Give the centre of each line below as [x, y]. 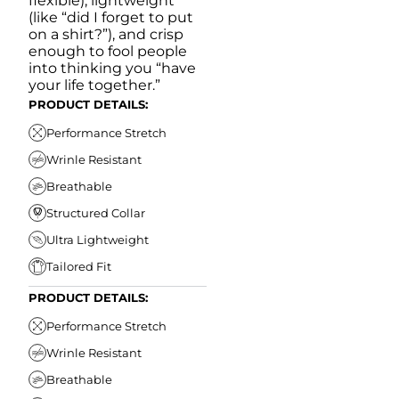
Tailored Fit [79, 266]
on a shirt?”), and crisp [106, 35]
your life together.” [94, 85]
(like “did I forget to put [111, 18]
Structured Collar [96, 212]
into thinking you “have [112, 69]
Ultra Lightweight [98, 239]
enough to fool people [108, 52]
